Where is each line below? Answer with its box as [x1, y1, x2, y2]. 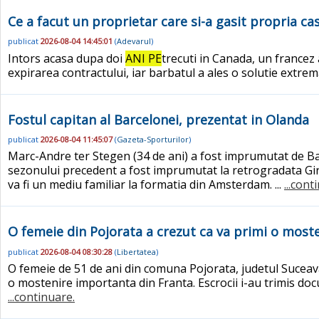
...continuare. [8, 288, 75, 305]
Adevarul [117, 36, 151, 47]
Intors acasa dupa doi [8, 50, 125, 66]
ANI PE [125, 50, 162, 66]
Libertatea [117, 246, 156, 257]
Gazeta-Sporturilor [117, 134, 189, 145]
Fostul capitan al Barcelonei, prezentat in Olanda [8, 110, 309, 128]
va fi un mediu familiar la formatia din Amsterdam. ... [8, 177, 284, 193]
